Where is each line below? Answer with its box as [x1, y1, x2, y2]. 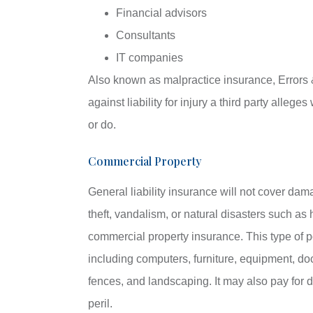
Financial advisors [115, 7, 207, 20]
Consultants [115, 29, 175, 42]
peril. [87, 298, 112, 310]
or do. [87, 119, 116, 131]
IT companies [115, 52, 183, 64]
